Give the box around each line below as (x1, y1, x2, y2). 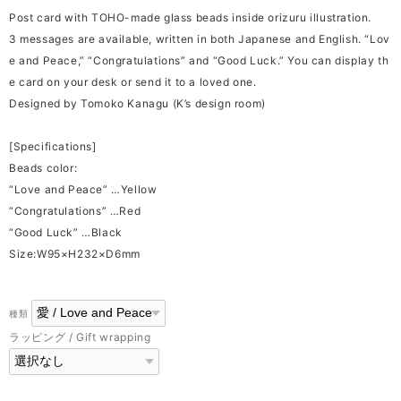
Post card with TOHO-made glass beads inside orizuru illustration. (9, 10, 371, 24)
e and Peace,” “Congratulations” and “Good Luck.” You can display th (9, 53, 389, 67)
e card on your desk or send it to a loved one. (9, 74, 257, 89)
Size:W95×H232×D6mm (9, 246, 141, 260)
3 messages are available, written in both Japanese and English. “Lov (9, 31, 390, 46)
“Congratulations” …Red (9, 203, 141, 218)
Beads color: (9, 160, 78, 175)
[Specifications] (9, 139, 97, 153)
